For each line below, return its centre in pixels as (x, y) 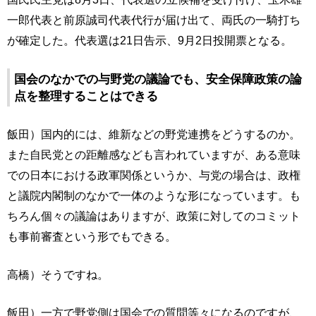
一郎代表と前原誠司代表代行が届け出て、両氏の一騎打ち (154, 20)
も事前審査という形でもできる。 (92, 236)
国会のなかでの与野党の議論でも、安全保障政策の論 (158, 79)
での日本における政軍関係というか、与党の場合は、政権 (154, 175)
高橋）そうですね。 (58, 274)
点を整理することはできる (86, 96)
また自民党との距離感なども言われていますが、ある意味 (154, 154)
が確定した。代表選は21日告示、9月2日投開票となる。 (150, 40)
